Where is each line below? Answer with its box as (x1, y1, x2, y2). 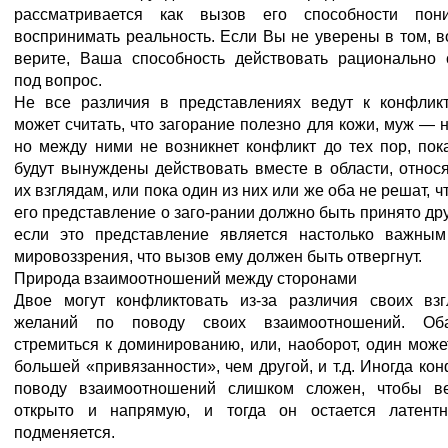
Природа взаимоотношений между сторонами (14, 270, 357, 287)
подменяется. (14, 424, 115, 441)
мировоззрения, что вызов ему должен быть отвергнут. (14, 248, 422, 265)
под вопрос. (14, 72, 102, 89)
